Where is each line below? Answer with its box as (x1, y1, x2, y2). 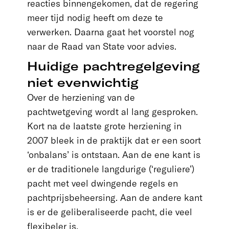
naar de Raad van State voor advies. (27, 40, 176, 52)
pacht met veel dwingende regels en (27, 177, 178, 189)
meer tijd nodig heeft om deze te (27, 12, 163, 24)
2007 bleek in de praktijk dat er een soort (27, 134, 201, 146)
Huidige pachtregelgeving (27, 58, 200, 74)
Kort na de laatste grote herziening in (27, 120, 181, 132)
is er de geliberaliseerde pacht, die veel (27, 206, 192, 218)
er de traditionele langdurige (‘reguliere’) (27, 163, 194, 175)
